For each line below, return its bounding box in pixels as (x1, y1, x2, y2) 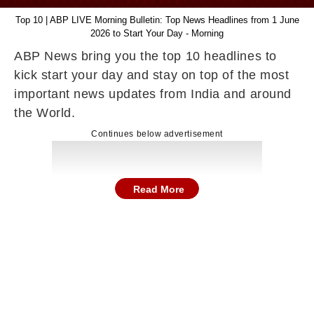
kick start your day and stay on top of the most (14, 68, 289, 82)
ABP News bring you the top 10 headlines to (14, 49, 277, 63)
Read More (133, 184, 184, 195)
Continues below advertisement (91, 129, 223, 139)
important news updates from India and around (14, 87, 292, 101)
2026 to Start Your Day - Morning (90, 28, 224, 39)
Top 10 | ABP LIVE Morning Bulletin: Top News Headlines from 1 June (15, 15, 299, 25)
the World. (14, 106, 76, 120)
